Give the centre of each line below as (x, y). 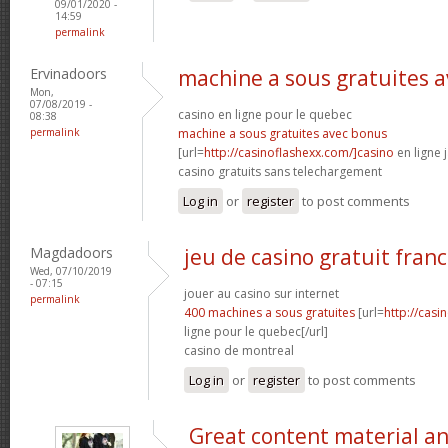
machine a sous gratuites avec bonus (282, 133)
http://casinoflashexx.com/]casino (299, 152)
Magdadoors (71, 252)
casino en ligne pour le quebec (265, 114)
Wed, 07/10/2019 (71, 270)
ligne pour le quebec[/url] (256, 331)
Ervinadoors (68, 73)
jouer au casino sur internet (261, 293)
